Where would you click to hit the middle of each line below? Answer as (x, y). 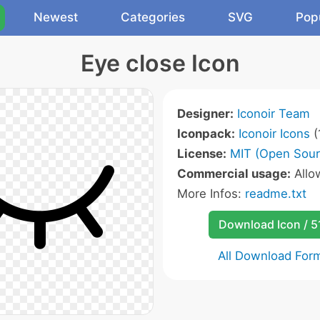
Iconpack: (206, 134)
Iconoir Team (274, 114)
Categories (153, 17)
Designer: (205, 114)
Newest (56, 17)
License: (202, 154)
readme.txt (276, 194)
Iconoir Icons (274, 134)
